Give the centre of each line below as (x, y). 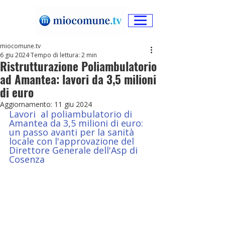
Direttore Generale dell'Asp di (75, 150)
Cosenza (27, 159)
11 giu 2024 (73, 104)
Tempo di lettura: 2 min (64, 55)
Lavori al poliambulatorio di (72, 114)
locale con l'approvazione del (73, 141)
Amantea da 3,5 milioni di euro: (77, 123)
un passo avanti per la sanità (73, 132)
